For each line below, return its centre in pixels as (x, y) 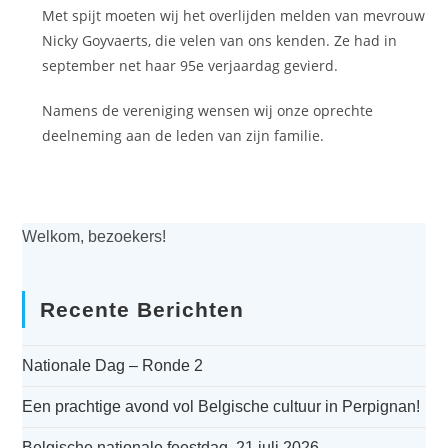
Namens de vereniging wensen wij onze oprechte (208, 110)
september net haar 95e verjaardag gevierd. (190, 65)
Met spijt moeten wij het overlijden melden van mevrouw (234, 15)
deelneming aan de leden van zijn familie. (183, 135)
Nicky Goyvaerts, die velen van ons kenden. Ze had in (220, 40)
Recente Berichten (142, 309)
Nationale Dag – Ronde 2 (113, 365)
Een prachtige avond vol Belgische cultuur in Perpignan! (221, 406)
